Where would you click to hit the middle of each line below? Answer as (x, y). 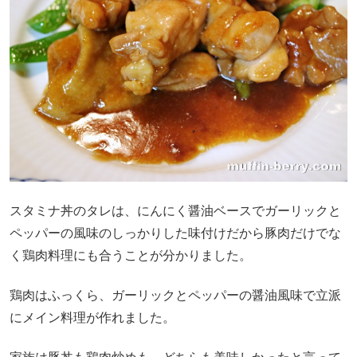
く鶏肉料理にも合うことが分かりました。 (131, 255)
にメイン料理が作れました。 (92, 318)
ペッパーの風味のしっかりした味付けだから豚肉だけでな (175, 233)
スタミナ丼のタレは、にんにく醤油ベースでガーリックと (175, 210)
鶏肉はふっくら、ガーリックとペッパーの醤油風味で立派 (175, 295)
